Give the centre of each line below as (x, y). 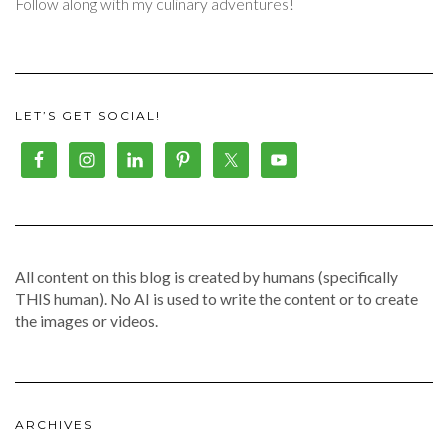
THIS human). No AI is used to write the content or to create (216, 298)
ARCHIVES (54, 424)
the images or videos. (86, 320)
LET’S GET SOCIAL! (88, 115)
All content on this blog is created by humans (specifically (206, 276)
